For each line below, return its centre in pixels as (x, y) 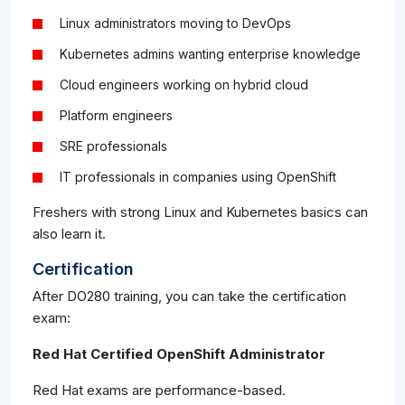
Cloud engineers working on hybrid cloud (184, 85)
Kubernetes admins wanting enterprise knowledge (210, 54)
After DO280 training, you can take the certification (189, 297)
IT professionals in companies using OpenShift (198, 177)
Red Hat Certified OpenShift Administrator (179, 354)
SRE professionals (113, 146)
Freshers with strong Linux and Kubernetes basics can (200, 212)
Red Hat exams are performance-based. (159, 391)
